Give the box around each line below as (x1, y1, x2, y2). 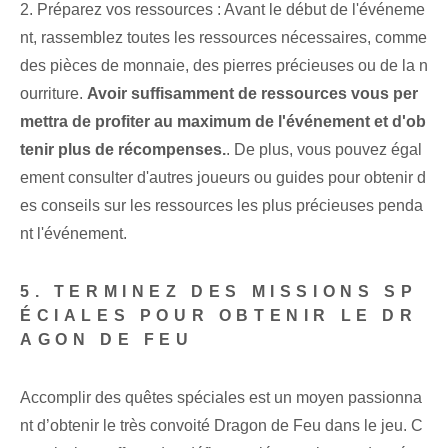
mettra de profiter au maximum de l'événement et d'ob (20, 113, 426, 131)
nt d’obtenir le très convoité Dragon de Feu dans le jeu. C (20, 417, 423, 435)
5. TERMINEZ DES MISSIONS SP (20, 283, 418, 301)
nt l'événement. (20, 225, 127, 243)
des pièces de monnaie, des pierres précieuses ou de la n (20, 57, 428, 75)
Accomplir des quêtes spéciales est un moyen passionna (20, 389, 422, 407)
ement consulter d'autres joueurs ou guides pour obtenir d (20, 169, 426, 187)
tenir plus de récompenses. (20, 141, 226, 159)
